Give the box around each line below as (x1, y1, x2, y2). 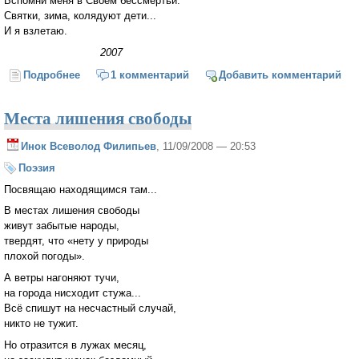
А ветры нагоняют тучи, (4, 272, 119, 284)
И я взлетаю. (4, 24, 67, 37)
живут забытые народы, (4, 220, 119, 232)
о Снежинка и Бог (80, 69, 171, 82)
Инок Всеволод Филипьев (21, 140, 156, 153)
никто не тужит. (4, 317, 79, 330)
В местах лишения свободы (4, 204, 139, 217)
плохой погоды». (4, 250, 85, 263)
